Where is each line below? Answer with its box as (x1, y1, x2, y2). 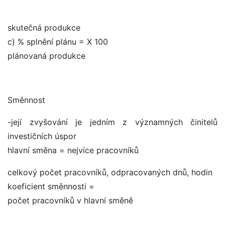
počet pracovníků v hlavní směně (8, 195, 133, 206)
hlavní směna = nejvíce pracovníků (8, 145, 139, 156)
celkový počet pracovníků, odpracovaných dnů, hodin (8, 167, 212, 178)
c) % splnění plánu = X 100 (8, 37, 108, 47)
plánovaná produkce (8, 51, 85, 61)
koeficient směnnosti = (8, 181, 94, 192)
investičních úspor (8, 131, 76, 142)
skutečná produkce (8, 23, 80, 33)
